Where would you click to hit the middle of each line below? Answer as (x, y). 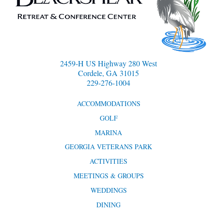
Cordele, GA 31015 (108, 73)
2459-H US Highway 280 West (108, 63)
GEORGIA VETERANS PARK (108, 147)
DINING (108, 204)
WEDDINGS (108, 190)
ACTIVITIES (108, 161)
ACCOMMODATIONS (108, 104)
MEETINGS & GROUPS (108, 176)
